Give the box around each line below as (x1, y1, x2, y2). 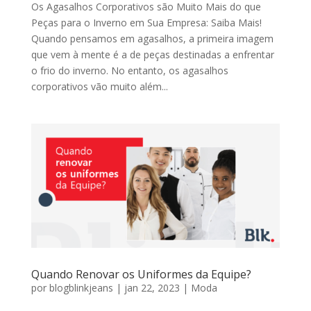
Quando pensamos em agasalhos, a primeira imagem (31, 31, 274, 45)
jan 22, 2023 (124, 280, 180, 294)
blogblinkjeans (49, 280, 113, 294)
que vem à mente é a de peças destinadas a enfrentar (31, 47, 274, 61)
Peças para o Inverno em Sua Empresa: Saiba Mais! (31, 15, 262, 29)
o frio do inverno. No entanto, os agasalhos (31, 63, 228, 77)
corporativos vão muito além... (31, 79, 168, 93)
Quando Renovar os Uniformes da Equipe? (31, 266, 251, 282)
